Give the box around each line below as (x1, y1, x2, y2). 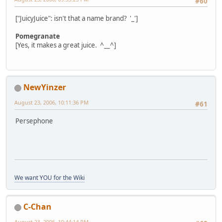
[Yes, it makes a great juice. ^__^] (15, 40, 116, 50)
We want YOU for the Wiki (14, 173, 85, 182)
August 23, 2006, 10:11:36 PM (14, 99, 89, 107)
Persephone (15, 116, 53, 126)
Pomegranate (15, 31, 60, 41)
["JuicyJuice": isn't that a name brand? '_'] (15, 13, 138, 23)
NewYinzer (23, 82, 66, 93)
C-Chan (23, 201, 52, 213)
